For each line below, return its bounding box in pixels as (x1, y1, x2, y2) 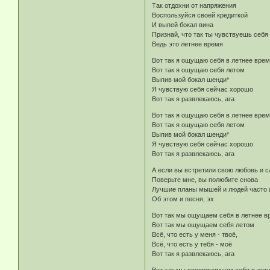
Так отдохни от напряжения (152, 2, 237, 10)
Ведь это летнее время (152, 40, 224, 48)
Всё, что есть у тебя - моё (152, 240, 233, 248)
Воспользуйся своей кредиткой (152, 11, 248, 19)
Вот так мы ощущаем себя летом (152, 221, 255, 229)
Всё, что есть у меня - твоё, (152, 231, 238, 239)
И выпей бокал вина (152, 21, 214, 29)
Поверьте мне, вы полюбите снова (152, 176, 259, 184)
